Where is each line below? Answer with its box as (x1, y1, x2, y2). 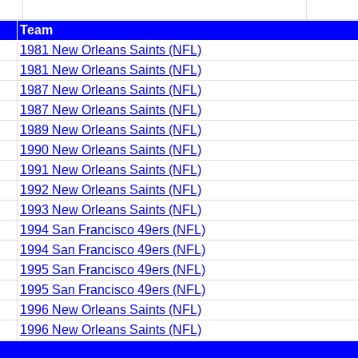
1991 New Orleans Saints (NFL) (20, 163, 201, 177)
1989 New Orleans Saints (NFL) (20, 123, 201, 137)
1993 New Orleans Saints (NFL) (20, 203, 201, 217)
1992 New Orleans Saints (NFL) (20, 183, 201, 197)
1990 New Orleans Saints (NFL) (20, 143, 201, 157)
